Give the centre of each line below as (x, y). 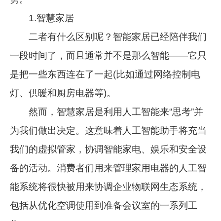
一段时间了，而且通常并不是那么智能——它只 (109, 55)
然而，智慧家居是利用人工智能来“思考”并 (107, 111)
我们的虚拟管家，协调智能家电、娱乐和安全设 (109, 149)
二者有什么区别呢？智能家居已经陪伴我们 (109, 37)
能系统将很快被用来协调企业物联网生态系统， (109, 186)
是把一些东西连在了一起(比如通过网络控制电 (105, 74)
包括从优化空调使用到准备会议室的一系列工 (104, 205)
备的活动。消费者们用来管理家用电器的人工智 (109, 168)
